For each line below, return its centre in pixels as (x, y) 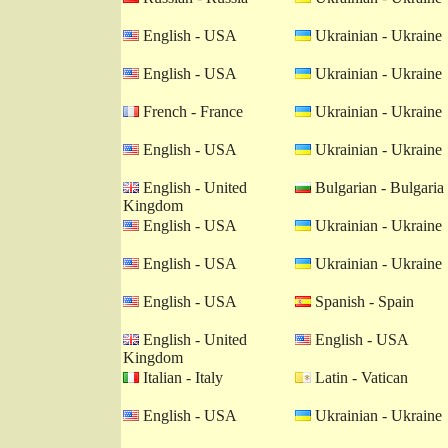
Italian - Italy (181, 377)
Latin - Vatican (359, 377)
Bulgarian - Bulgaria (377, 187)
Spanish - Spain (362, 301)
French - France (191, 111)
